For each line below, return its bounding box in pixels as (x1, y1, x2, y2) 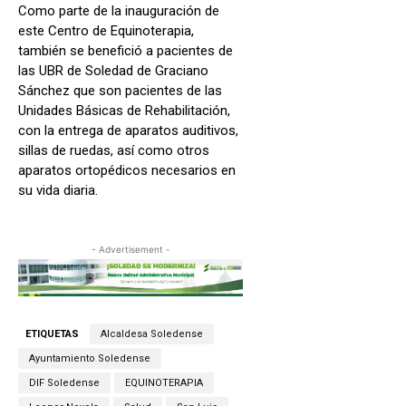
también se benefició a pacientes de (18, 42, 233, 59)
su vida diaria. (18, 181, 98, 198)
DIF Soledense (29, 377, 100, 390)
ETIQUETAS (25, 328, 79, 341)
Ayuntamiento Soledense (29, 353, 150, 365)
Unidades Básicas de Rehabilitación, (18, 101, 230, 119)
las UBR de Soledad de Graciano (18, 62, 208, 79)
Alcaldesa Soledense (101, 328, 203, 341)
